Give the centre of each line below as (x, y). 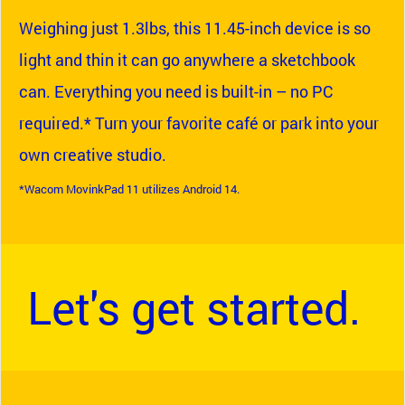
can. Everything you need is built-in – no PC (176, 91)
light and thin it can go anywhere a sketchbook (187, 60)
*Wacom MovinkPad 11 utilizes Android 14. (129, 189)
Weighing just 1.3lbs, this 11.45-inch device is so (195, 28)
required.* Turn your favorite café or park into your (199, 123)
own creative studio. (93, 155)
